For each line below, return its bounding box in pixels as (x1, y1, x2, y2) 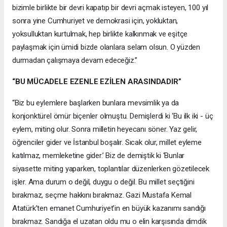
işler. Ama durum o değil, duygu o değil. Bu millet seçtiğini (12, 177, 195, 186)
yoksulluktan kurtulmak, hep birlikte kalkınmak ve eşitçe (12, 29, 188, 39)
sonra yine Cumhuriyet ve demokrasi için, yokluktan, (12, 16, 178, 25)
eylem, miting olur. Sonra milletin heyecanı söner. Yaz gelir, (12, 124, 198, 134)
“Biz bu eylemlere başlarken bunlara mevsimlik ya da (12, 98, 179, 107)
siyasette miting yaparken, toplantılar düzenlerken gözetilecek (12, 164, 210, 173)
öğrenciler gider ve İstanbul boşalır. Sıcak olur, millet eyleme (12, 137, 202, 147)
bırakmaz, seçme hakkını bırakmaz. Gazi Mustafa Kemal (12, 190, 192, 200)
